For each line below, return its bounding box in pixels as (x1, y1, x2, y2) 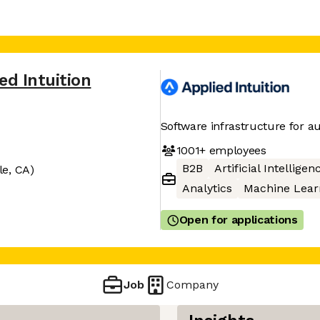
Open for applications (179, 213, 298, 226)
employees (205, 143, 266, 157)
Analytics (181, 181, 232, 195)
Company (166, 277, 219, 291)
